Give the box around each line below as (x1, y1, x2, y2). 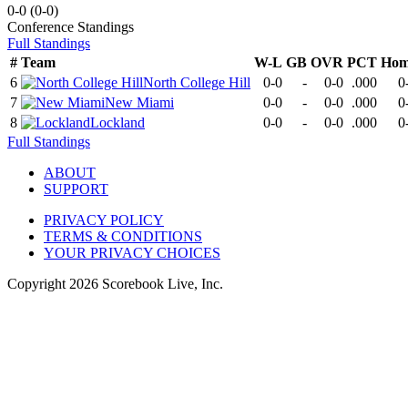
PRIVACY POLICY (44, 212, 164, 228)
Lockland (90, 115, 145, 130)
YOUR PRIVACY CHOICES (44, 245, 220, 260)
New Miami (105, 95, 174, 110)
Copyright (7, 276, 69, 291)
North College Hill (143, 75, 250, 90)
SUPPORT (44, 181, 108, 197)
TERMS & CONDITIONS (44, 229, 202, 244)
